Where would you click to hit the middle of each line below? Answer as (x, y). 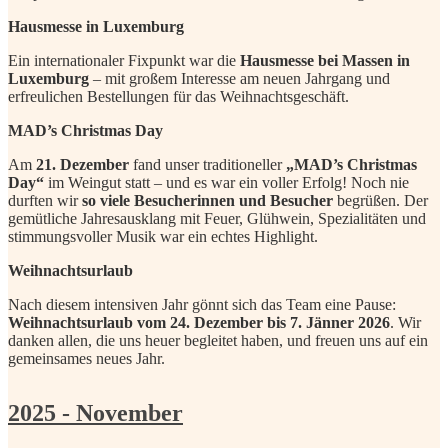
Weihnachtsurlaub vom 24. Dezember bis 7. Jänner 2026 (199, 322)
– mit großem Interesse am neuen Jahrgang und (239, 78)
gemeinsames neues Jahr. (86, 358)
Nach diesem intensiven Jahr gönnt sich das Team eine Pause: (202, 304)
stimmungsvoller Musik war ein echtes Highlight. (163, 236)
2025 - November (95, 412)
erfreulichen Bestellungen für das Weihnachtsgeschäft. (178, 96)
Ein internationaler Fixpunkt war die (124, 60)
